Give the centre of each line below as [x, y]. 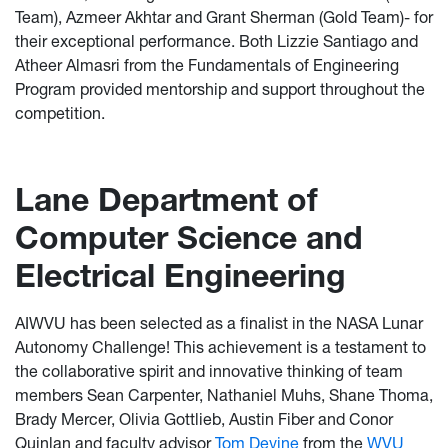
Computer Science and [189, 238]
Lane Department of [166, 200]
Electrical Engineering [180, 276]
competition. [60, 113]
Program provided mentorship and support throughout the [220, 89]
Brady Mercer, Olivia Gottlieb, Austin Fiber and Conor [204, 419]
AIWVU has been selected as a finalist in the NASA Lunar [219, 323]
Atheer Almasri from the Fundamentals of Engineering [207, 65]
